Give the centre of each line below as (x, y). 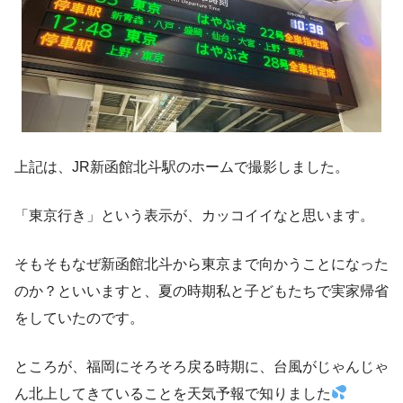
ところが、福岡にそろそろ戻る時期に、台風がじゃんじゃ (201, 366)
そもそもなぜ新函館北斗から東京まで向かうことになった (201, 264)
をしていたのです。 (79, 318)
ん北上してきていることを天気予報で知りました (173, 393)
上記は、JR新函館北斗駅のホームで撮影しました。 (182, 166)
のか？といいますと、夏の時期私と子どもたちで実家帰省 (201, 291)
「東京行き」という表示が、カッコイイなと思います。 (194, 215)
